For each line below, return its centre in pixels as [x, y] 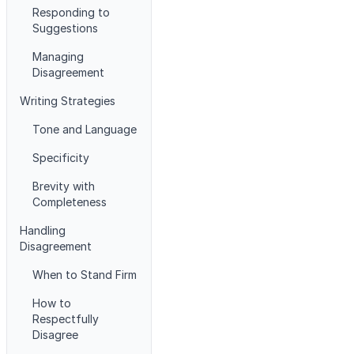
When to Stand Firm [85, 275]
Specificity [61, 158]
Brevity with [64, 186]
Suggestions [65, 28]
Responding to [71, 12]
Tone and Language [85, 129]
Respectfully [66, 319]
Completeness [70, 202]
